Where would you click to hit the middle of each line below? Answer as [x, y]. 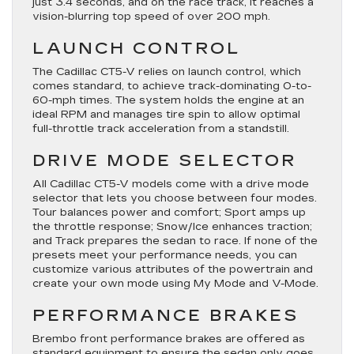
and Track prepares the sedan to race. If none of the [175, 241]
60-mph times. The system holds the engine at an [168, 100]
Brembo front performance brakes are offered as [169, 339]
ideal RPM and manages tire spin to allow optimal [166, 115]
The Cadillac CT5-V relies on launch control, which [167, 72]
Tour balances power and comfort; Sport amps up [169, 213]
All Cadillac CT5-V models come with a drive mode [171, 184]
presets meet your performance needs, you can [165, 255]
